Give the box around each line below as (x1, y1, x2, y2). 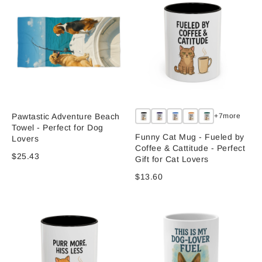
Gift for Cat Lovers (135, 154, 209, 164)
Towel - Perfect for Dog (12, 122, 104, 132)
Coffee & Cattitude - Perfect (135, 143, 245, 153)
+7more (214, 112, 240, 120)
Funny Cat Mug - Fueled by (135, 132, 244, 142)
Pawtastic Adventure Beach (12, 111, 120, 121)
